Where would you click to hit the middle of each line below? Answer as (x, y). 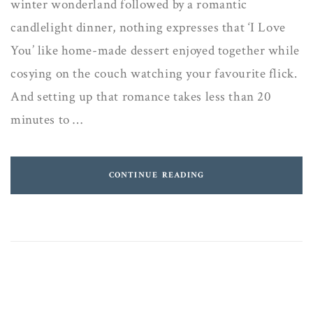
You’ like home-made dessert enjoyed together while (155, 51)
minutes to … (47, 120)
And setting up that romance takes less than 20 (141, 97)
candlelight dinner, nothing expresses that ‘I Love (148, 28)
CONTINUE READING (156, 175)
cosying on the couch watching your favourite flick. (154, 74)
